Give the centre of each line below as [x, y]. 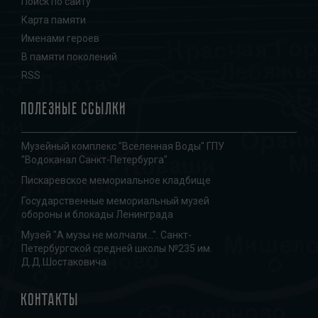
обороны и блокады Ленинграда [97, 214]
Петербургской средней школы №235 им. [117, 248]
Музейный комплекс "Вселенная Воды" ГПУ [123, 146]
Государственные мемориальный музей [115, 201]
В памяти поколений [69, 56]
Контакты [50, 299]
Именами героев [60, 38]
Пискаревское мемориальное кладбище [116, 180]
